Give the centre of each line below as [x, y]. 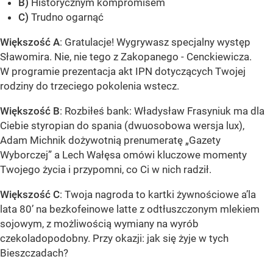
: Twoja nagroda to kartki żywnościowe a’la [158, 195]
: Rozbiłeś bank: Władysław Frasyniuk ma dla [162, 111]
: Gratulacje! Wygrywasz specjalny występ [155, 42]
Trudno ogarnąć [67, 17]
